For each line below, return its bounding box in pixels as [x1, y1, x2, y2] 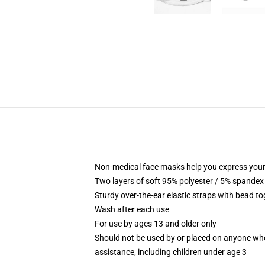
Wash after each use [95, 205, 169, 214]
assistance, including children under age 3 [95, 247, 247, 257]
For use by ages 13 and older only [95, 219, 216, 228]
